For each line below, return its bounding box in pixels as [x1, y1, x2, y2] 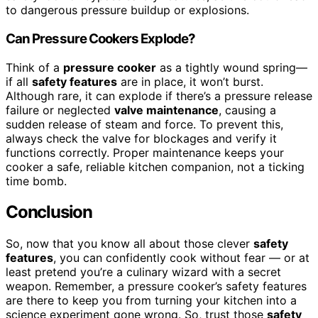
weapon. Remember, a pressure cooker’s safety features [6, 279, 307, 294]
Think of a [6, 60, 63, 75]
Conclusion [6, 202, 92, 223]
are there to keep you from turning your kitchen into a [6, 293, 297, 308]
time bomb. [6, 173, 67, 188]
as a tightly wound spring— [156, 60, 307, 75]
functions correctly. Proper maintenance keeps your [6, 145, 284, 160]
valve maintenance [114, 102, 219, 117]
